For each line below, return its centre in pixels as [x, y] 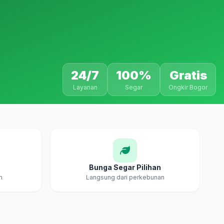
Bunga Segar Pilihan [125, 167]
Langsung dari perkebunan [125, 177]
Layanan [85, 87]
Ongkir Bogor [188, 87]
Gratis [188, 75]
